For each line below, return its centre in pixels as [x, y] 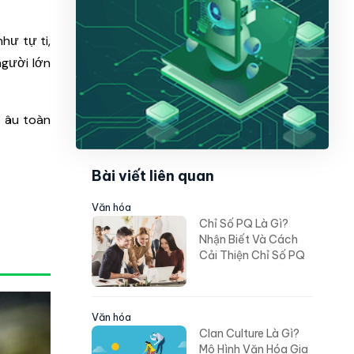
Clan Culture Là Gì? [249, 334]
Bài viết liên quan [153, 176]
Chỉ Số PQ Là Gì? [244, 224]
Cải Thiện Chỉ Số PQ [252, 256]
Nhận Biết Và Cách [249, 240]
